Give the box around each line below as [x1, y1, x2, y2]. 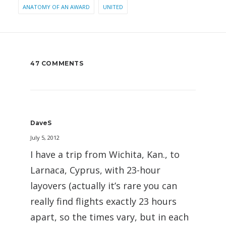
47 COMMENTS [30, 60, 84, 68]
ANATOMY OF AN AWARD [23, 3, 90, 11]
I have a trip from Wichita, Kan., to [30, 148, 180, 161]
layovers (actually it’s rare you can [30, 180, 177, 192]
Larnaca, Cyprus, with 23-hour [30, 164, 160, 177]
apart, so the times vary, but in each [30, 211, 189, 223]
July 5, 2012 [30, 134, 60, 142]
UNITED [103, 3, 123, 11]
